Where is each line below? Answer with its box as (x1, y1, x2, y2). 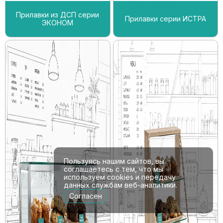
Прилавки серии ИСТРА (124, 14, 206, 23)
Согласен (69, 192, 102, 200)
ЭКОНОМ (42, 18, 74, 27)
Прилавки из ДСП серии (16, 10, 100, 19)
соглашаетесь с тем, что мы (64, 165, 163, 173)
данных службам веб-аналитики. (64, 181, 177, 189)
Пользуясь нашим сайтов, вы (64, 157, 164, 165)
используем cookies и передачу (64, 173, 176, 181)
